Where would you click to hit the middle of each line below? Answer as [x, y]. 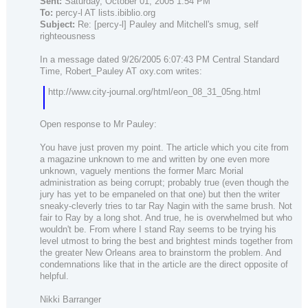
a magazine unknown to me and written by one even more [155, 159]
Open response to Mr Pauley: [98, 124]
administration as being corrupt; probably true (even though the [164, 182]
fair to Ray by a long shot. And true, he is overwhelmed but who [166, 217]
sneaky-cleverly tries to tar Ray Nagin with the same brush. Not [166, 206]
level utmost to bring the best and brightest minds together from [166, 241]
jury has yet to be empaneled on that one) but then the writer [160, 194]
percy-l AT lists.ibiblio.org [104, 13]
